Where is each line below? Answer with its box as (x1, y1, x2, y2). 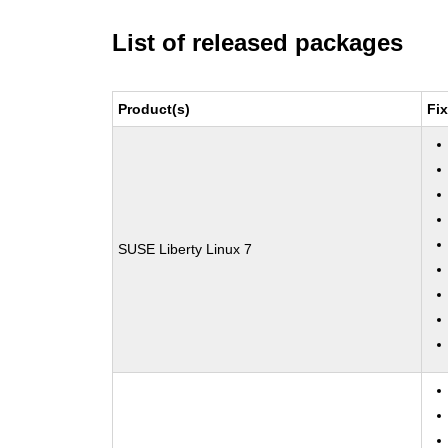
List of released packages (112, 29, 404, 56)
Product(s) (118, 101, 191, 117)
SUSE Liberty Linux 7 (118, 241, 253, 257)
